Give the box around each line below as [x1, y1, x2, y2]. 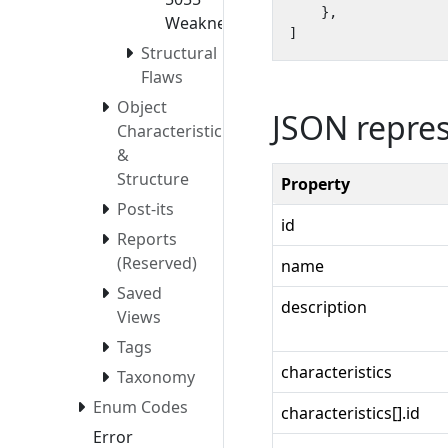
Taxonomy [117, 365, 195, 388]
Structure [117, 167, 189, 190]
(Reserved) [117, 251, 197, 274]
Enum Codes [93, 395, 188, 418]
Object [117, 95, 167, 118]
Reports [117, 227, 177, 250]
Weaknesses [165, 11, 259, 34]
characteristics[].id [281, 402, 420, 424]
